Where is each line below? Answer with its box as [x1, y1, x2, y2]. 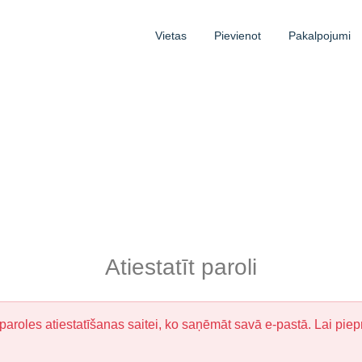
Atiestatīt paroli [105, 254, 257, 280]
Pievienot [213, 29, 261, 42]
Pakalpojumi [288, 29, 351, 42]
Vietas [154, 29, 187, 42]
